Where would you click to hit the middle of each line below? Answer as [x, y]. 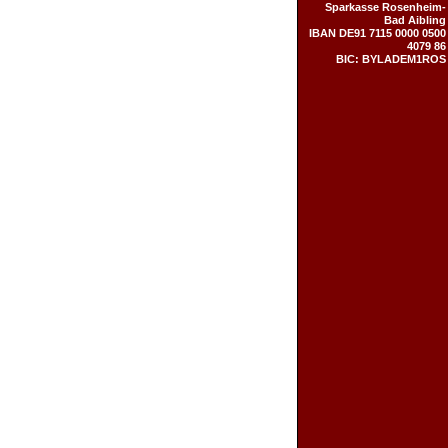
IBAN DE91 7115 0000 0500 [377, 33]
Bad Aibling [415, 20]
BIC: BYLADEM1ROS [391, 59]
